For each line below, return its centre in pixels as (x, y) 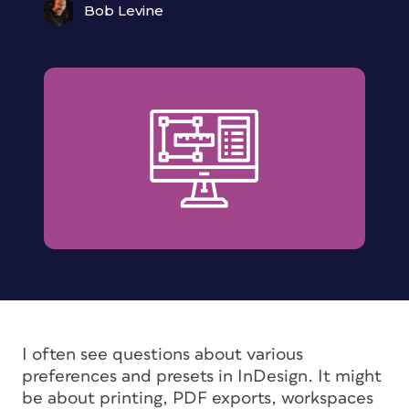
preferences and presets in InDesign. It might (202, 376)
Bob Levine (124, 10)
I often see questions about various (163, 354)
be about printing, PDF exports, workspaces (198, 398)
